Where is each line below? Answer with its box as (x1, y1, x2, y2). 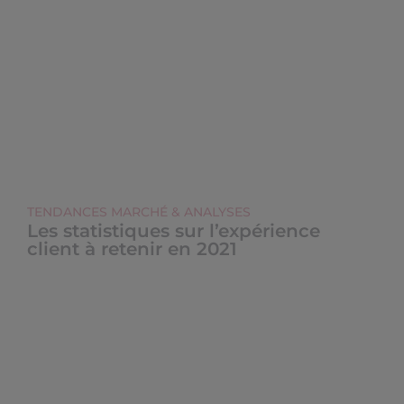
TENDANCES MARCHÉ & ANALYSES (27, 204, 251, 220)
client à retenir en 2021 (27, 238, 237, 260)
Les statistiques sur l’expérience (27, 220, 320, 242)
